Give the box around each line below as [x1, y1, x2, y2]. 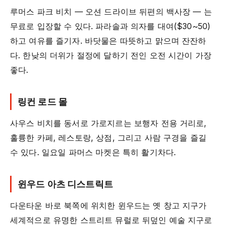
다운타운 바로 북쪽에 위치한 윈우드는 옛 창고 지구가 [10, 200, 207, 211]
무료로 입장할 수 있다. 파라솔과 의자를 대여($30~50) [10, 21, 211, 32]
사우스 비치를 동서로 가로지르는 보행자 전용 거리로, [10, 118, 207, 129]
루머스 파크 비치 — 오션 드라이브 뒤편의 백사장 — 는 [10, 7, 212, 17]
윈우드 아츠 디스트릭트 [18, 178, 113, 190]
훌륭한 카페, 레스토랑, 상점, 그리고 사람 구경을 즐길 [10, 133, 206, 143]
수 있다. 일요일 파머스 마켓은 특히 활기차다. [10, 147, 176, 158]
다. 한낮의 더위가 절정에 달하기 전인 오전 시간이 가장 [10, 50, 211, 61]
